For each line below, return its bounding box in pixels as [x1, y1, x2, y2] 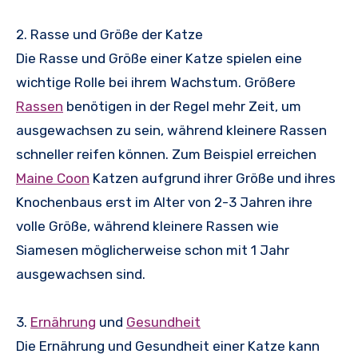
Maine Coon [16, 170, 89, 187]
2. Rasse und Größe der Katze [16, 26, 203, 43]
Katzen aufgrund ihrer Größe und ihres [89, 170, 336, 187]
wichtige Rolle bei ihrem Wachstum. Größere [16, 74, 296, 91]
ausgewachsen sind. [16, 266, 145, 283]
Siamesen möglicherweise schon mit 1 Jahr [16, 242, 289, 259]
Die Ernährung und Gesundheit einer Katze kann [16, 338, 320, 355]
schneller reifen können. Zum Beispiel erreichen [16, 146, 316, 163]
